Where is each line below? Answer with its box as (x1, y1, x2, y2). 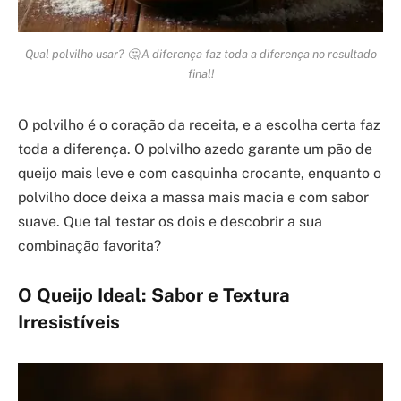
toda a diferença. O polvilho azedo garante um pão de (18, 140, 372, 158)
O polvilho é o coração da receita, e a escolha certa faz (18, 115, 380, 133)
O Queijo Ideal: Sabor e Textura (18, 285, 290, 307)
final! (187, 65, 214, 81)
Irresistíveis (18, 311, 120, 334)
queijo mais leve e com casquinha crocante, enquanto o (18, 164, 381, 182)
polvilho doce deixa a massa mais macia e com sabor (18, 188, 369, 206)
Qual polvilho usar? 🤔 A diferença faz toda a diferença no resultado (24, 46, 377, 61)
